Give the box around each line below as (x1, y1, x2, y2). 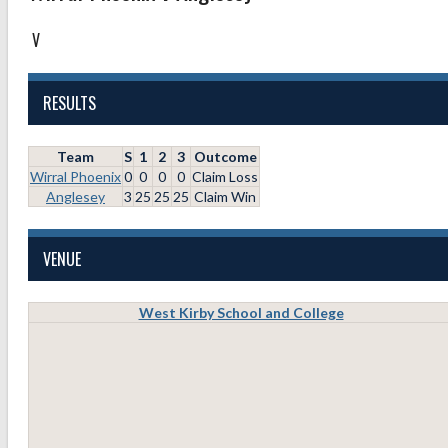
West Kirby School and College (138, 303, 344, 321)
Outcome (193, 148, 257, 166)
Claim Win (194, 188, 256, 206)
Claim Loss (192, 168, 258, 186)
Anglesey (46, 188, 105, 206)
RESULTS (43, 91, 96, 116)
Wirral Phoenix (30, 168, 121, 186)
